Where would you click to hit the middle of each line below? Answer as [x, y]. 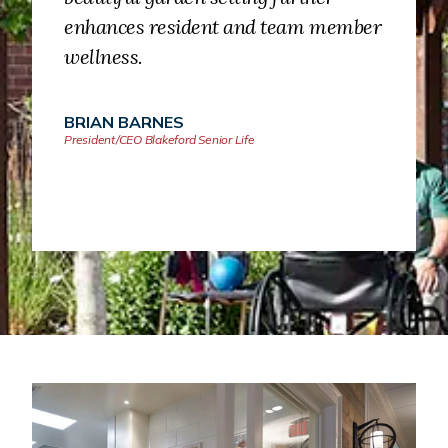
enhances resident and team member [223, 27]
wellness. [103, 57]
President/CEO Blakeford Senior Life [159, 140]
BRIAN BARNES [124, 122]
